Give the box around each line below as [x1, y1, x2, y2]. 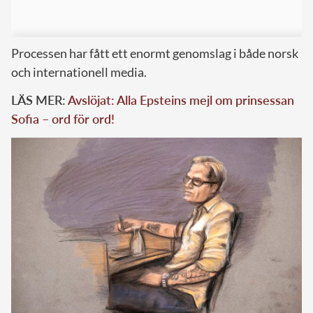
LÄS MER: [11, 92, 68, 108]
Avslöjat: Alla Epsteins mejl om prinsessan [68, 92, 294, 108]
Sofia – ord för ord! [11, 110, 115, 126]
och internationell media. [11, 64, 147, 80]
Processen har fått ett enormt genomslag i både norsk [11, 45, 298, 61]
